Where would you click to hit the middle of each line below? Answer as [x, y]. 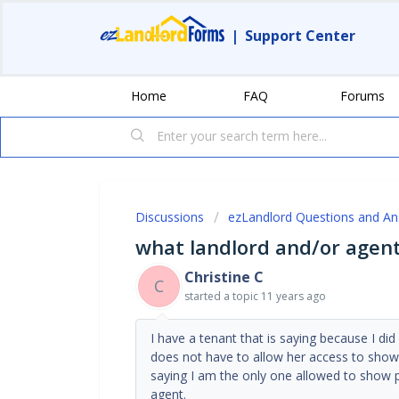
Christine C [224, 277]
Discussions [170, 216]
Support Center [300, 36]
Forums [362, 95]
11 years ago [293, 296]
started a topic [223, 296]
